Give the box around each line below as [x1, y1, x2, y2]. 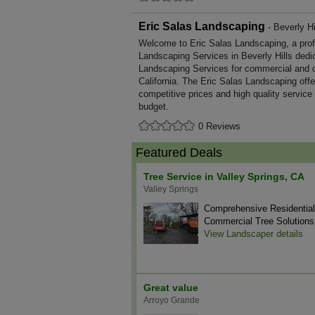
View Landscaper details [204, 229, 303, 239]
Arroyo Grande [143, 295, 200, 305]
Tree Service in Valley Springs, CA [143, 171, 304, 182]
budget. [139, 101, 169, 112]
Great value [143, 282, 198, 293]
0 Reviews [198, 121, 240, 131]
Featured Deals [136, 146, 222, 160]
